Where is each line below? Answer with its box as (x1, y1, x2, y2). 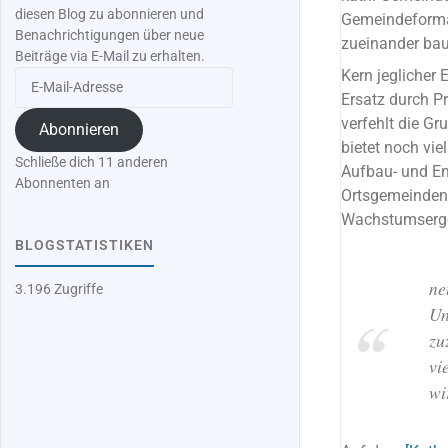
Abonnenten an (15, 175, 111, 193)
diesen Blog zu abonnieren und (15, 6, 205, 24)
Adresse (14, 110, 65, 128)
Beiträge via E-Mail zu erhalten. (15, 48, 206, 66)
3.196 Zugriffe (15, 281, 104, 299)
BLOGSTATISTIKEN (15, 236, 155, 254)
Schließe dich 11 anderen (15, 154, 169, 172)
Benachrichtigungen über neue (15, 27, 205, 45)
